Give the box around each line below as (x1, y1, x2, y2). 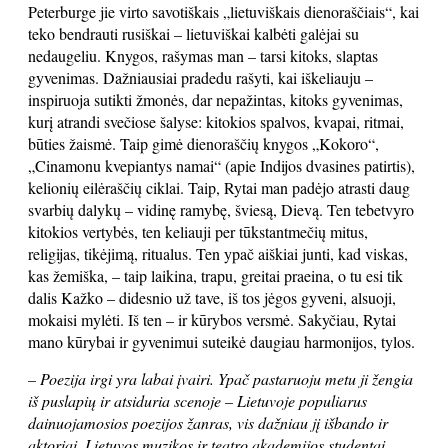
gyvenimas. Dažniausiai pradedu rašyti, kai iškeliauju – (28, 67, 373, 88)
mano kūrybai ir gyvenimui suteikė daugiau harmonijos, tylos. (28, 331, 415, 352)
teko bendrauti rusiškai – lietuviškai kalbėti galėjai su (28, 23, 359, 44)
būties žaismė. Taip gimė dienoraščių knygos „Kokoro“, (28, 133, 379, 154)
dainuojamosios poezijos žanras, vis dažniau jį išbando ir (28, 412, 388, 433)
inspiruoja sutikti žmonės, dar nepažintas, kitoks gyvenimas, (28, 89, 403, 110)
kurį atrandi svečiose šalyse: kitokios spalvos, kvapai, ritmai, (28, 111, 404, 132)
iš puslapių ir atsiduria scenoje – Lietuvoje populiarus (28, 390, 367, 411)
